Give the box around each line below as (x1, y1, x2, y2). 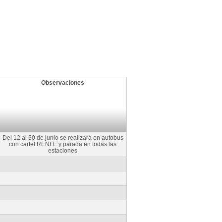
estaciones (48, 147, 77, 154)
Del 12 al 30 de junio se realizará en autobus (2, 134, 123, 141)
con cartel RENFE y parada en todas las (9, 141, 116, 148)
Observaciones (41, 79, 84, 86)
